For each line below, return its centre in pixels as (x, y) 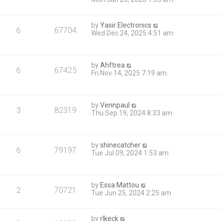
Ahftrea (113, 65)
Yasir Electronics (126, 25)
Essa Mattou (120, 185)
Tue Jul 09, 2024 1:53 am (130, 153)
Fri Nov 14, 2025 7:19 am (129, 73)
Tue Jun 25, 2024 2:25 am (131, 193)
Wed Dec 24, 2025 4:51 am (132, 33)
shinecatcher (121, 145)
